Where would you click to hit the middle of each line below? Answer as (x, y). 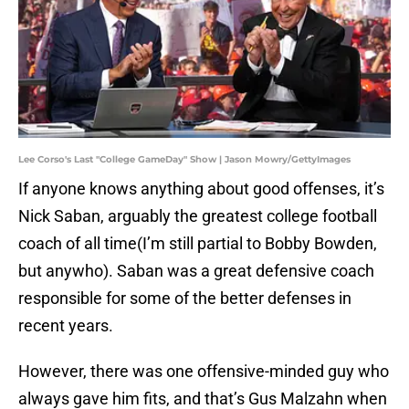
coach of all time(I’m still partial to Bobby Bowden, (198, 244)
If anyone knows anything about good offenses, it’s (201, 189)
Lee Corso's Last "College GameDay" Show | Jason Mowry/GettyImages (184, 160)
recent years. (66, 326)
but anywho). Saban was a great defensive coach (196, 271)
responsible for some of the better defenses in (185, 299)
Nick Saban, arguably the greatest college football (198, 216)
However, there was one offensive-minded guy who (204, 372)
